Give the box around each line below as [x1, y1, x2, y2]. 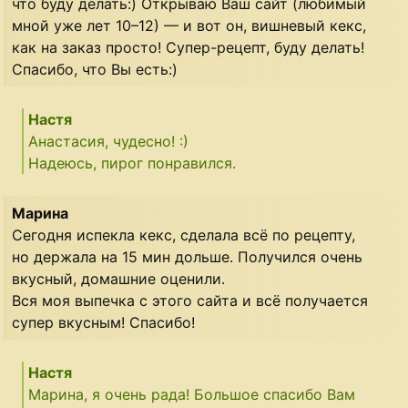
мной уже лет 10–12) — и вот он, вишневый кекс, [12, 16, 367, 36]
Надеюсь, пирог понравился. [28, 154, 237, 173]
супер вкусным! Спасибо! [12, 313, 196, 332]
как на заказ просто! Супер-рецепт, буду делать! [12, 38, 365, 57]
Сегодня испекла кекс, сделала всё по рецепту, [12, 226, 356, 245]
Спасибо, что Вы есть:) [12, 60, 178, 79]
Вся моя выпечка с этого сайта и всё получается [12, 291, 369, 311]
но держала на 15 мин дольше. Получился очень [12, 248, 363, 267]
